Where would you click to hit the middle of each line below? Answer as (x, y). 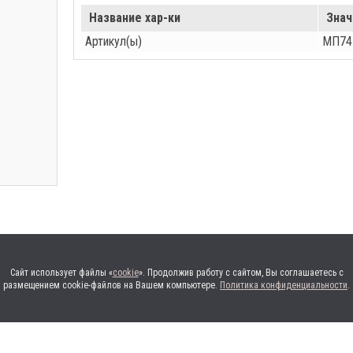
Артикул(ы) (113, 42)
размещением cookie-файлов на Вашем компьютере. (111, 286)
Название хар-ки (134, 18)
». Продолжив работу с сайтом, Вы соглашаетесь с (241, 273)
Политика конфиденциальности (284, 286)
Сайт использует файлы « (61, 273)
